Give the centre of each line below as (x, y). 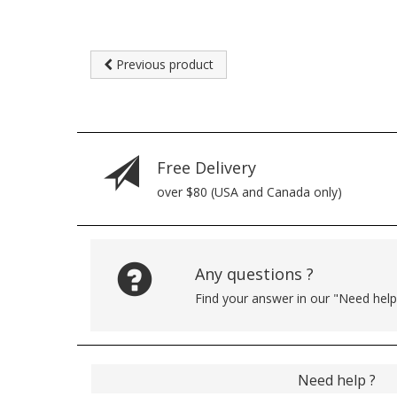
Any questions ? (254, 273)
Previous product (163, 64)
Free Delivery (206, 167)
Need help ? (336, 380)
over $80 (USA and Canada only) (249, 191)
